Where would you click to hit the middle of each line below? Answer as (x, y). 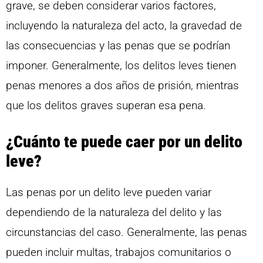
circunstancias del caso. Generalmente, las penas (127, 232)
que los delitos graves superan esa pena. (106, 105)
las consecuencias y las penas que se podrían (118, 45)
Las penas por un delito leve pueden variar (109, 193)
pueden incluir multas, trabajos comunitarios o (119, 252)
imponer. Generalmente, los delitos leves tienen (121, 65)
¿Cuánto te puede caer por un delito (124, 142)
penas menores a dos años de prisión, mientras (122, 85)
